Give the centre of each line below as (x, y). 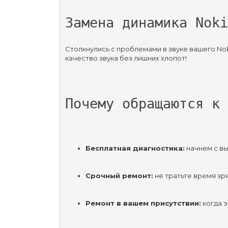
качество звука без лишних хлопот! (126, 58)
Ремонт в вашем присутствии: (143, 203)
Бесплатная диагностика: (135, 148)
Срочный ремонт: (119, 175)
